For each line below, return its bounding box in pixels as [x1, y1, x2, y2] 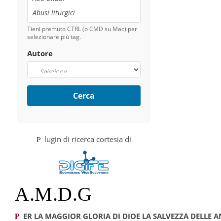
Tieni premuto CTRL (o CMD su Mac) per [27, 25, 137, 34]
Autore [27, 48, 53, 59]
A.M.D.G [15, 183, 92, 206]
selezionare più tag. [27, 33, 81, 41]
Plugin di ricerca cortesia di [44, 134, 131, 145]
